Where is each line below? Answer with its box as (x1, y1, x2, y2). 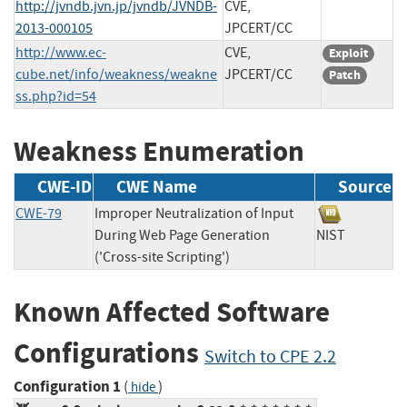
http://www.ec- (15, 43, 106, 62)
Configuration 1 (14, 375, 121, 397)
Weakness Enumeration (14, 132, 304, 170)
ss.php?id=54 (15, 86, 96, 105)
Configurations (14, 334, 204, 372)
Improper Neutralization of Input (94, 204, 293, 223)
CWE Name (116, 175, 197, 199)
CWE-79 (15, 204, 62, 223)
